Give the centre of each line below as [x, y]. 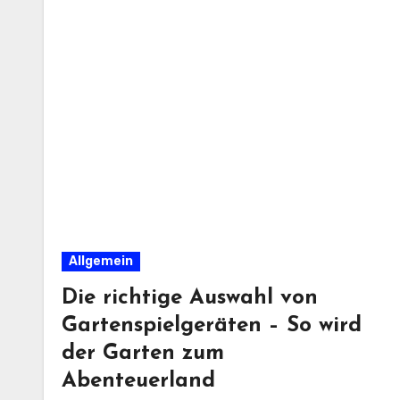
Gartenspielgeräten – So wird [212, 326]
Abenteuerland [138, 381]
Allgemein [101, 261]
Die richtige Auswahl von [190, 298]
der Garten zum [143, 354]
